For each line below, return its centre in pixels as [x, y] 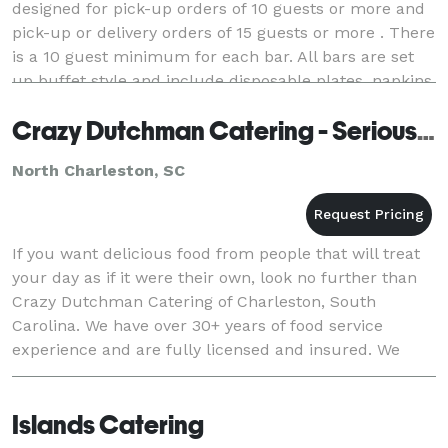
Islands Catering [108, 424]
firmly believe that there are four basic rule [180, 373]
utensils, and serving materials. [132, 104]
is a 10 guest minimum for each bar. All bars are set [213, 56]
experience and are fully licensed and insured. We [206, 349]
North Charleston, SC [98, 170]
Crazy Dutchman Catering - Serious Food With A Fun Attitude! [426, 130]
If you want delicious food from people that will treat [216, 253]
